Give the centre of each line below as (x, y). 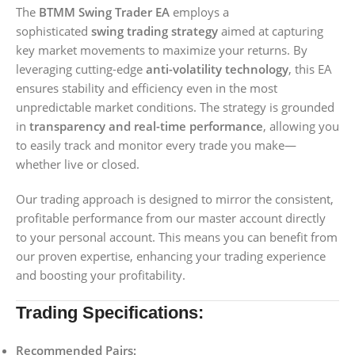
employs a (199, 12)
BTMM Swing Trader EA (104, 12)
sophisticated (53, 31)
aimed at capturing (271, 31)
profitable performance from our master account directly (171, 218)
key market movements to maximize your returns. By (162, 50)
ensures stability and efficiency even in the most (147, 88)
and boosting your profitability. (101, 275)
